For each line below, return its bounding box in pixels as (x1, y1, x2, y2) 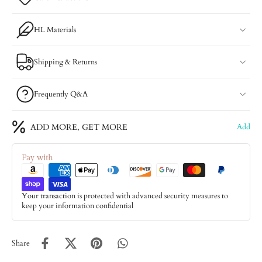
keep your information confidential (22, 201, 133, 211)
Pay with (22, 153, 53, 163)
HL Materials (34, 25, 76, 35)
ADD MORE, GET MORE (30, 121, 127, 133)
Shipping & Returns (34, 57, 97, 67)
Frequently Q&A (34, 89, 88, 99)
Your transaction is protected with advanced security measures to (22, 191, 228, 201)
